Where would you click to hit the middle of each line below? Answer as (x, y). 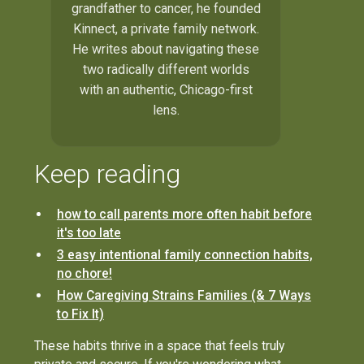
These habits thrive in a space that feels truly (160, 345)
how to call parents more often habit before (184, 214)
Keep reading (108, 174)
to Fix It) (80, 314)
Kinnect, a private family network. (166, 28)
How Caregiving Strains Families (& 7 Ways (184, 296)
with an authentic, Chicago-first (166, 89)
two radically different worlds (166, 69)
